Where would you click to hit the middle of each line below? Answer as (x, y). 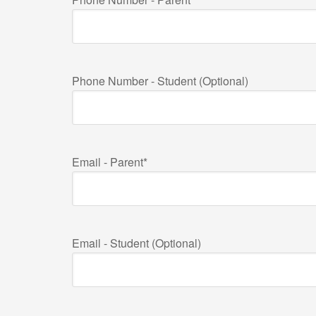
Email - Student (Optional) (136, 243)
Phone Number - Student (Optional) (160, 81)
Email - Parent (108, 162)
